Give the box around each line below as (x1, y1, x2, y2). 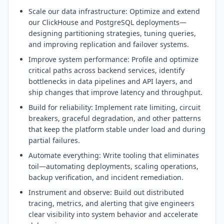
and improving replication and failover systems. (28, 39, 189, 49)
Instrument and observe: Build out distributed (28, 187, 184, 197)
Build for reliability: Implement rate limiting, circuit (28, 102, 200, 112)
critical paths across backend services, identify (28, 65, 184, 75)
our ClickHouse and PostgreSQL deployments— (28, 17, 186, 27)
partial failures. (28, 135, 80, 145)
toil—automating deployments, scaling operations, (28, 161, 198, 171)
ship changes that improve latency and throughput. (28, 87, 202, 97)
